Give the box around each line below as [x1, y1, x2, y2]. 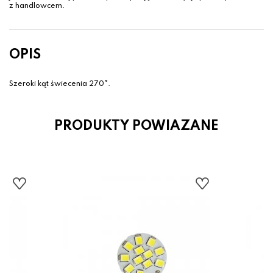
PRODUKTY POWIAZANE [54, 119, 219, 133]
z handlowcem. [9, 2, 65, 10]
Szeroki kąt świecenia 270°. [9, 80, 110, 88]
